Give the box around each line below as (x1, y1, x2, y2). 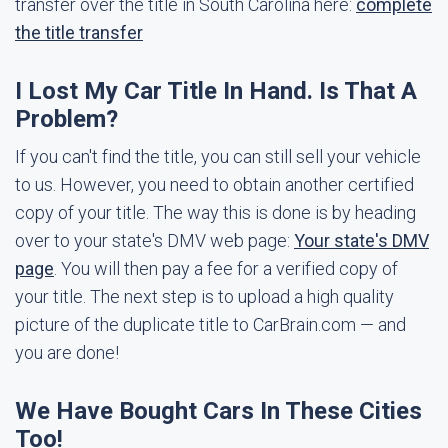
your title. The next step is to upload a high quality (15, 286, 394, 307)
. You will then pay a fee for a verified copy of (54, 258, 398, 279)
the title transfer (15, 22, 143, 43)
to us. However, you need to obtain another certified (15, 174, 414, 195)
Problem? (15, 105, 118, 133)
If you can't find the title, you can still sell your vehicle (15, 146, 421, 167)
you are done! (15, 342, 119, 363)
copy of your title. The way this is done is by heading (15, 202, 416, 223)
